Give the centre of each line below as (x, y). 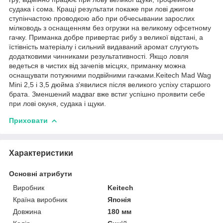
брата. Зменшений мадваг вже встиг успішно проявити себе (107, 94)
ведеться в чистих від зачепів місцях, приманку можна (97, 65)
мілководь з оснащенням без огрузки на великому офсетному (110, 28)
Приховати (28, 120)
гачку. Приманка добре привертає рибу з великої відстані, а (106, 37)
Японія (119, 199)
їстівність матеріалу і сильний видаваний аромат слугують (104, 47)
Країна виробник (40, 199)
